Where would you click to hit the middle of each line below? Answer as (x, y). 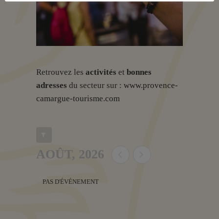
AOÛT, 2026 (70, 154)
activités (101, 72)
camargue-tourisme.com (78, 98)
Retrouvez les (61, 72)
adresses (52, 85)
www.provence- (151, 85)
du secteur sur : (95, 85)
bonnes (139, 72)
